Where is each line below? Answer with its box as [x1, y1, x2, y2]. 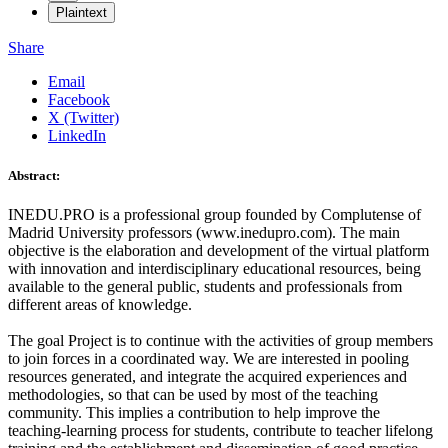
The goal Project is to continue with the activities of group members [8, 331, 433, 349]
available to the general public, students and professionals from [8, 277, 402, 295]
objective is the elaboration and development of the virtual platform [8, 241, 429, 259]
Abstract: [8, 167, 60, 183]
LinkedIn [48, 127, 106, 145]
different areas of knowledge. [8, 295, 192, 313]
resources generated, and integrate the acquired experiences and [8, 367, 407, 385]
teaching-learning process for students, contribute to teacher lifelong [8, 421, 433, 439]
